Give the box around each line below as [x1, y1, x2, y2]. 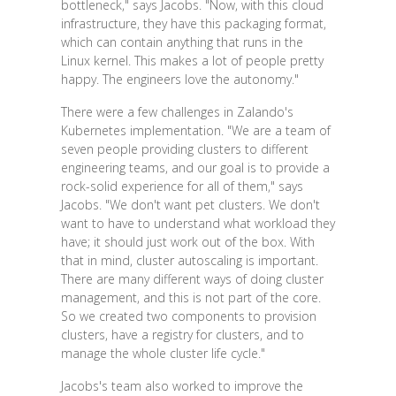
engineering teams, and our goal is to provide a [60, 159, 330, 177]
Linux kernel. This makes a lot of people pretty [60, 52, 324, 70]
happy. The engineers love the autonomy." [60, 71, 299, 88]
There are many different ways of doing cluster [60, 270, 324, 288]
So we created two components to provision [60, 308, 316, 325]
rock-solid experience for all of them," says [60, 178, 303, 195]
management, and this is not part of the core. [60, 289, 321, 307]
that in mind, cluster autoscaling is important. [60, 252, 318, 270]
